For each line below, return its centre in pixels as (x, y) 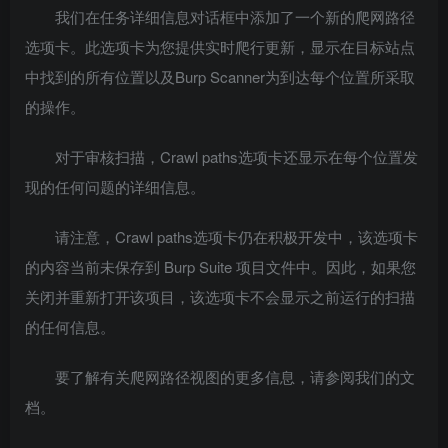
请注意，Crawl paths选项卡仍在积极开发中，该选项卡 (236, 236)
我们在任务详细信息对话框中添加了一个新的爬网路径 (235, 16)
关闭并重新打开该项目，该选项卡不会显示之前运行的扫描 (220, 296)
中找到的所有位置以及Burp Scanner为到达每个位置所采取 (220, 76)
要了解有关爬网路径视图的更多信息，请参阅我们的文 (235, 376)
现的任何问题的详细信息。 (115, 186)
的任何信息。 (70, 326)
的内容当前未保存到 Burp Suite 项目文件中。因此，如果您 (220, 266)
